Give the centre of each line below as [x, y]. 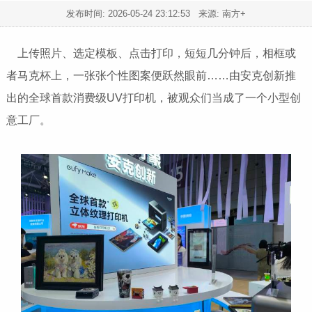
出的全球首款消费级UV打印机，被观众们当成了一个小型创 [153, 98]
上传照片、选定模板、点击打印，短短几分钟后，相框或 [154, 54]
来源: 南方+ [218, 13]
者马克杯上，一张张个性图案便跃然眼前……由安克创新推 [151, 76]
